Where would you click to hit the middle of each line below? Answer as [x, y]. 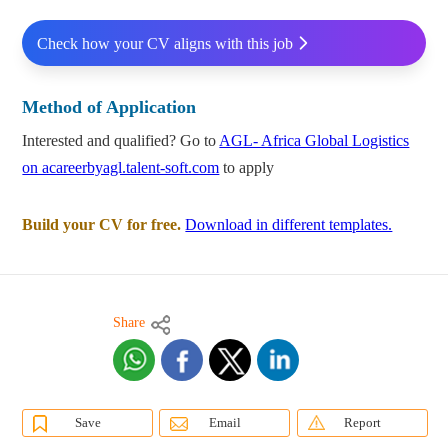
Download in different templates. [289, 225]
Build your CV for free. [102, 225]
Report [362, 423]
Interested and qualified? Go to [121, 141]
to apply [247, 168]
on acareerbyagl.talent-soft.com [121, 168]
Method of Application [109, 107]
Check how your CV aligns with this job [164, 43]
